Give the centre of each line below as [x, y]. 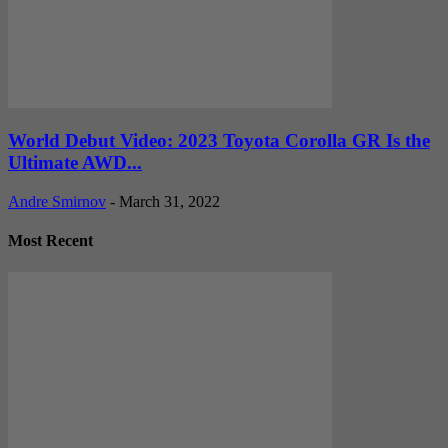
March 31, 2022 [169, 202]
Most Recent [50, 241]
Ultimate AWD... [75, 163]
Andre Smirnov [57, 202]
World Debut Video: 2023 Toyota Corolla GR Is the [219, 141]
